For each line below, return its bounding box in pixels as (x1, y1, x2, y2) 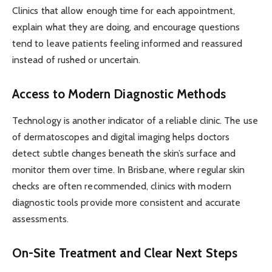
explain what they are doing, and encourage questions (12, 21, 240, 33)
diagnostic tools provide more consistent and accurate (12, 197, 241, 209)
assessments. (12, 213, 69, 225)
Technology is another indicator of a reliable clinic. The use (12, 115, 258, 127)
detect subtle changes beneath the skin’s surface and (12, 148, 236, 160)
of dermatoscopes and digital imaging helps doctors (12, 131, 229, 143)
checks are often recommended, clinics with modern (12, 180, 231, 192)
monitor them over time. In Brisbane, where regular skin (12, 164, 245, 176)
